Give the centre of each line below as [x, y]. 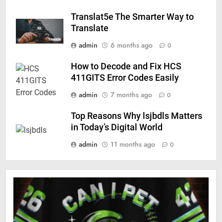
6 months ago [132, 45]
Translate [90, 28]
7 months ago [131, 94]
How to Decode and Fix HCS [126, 66]
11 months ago [133, 144]
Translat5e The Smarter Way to [132, 17]
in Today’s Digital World [117, 127]
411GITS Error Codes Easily [125, 78]
